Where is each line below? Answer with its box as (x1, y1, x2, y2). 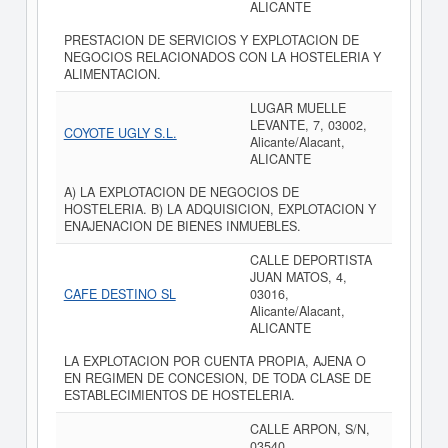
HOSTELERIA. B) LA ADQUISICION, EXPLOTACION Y (63, 200, 376, 218)
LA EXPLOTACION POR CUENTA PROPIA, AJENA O (63, 352, 366, 370)
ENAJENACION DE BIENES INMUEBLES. (63, 217, 301, 235)
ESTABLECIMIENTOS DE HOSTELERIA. (63, 386, 295, 404)
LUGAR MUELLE (249, 99, 346, 117)
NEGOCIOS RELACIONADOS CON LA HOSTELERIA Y (63, 48, 381, 66)
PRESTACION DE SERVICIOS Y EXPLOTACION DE (63, 31, 359, 49)
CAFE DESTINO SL (63, 285, 176, 303)
